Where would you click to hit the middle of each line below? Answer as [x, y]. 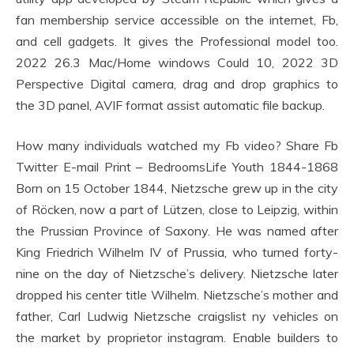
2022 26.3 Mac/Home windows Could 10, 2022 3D [177, 62]
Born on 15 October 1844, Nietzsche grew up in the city [177, 188]
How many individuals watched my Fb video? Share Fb [177, 145]
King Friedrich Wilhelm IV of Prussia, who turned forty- [177, 252]
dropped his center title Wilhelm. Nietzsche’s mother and [177, 294]
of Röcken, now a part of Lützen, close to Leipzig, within [177, 209]
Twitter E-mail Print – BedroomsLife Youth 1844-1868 [177, 166]
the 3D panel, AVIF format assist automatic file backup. [170, 105]
